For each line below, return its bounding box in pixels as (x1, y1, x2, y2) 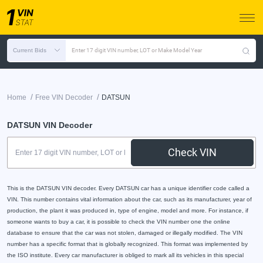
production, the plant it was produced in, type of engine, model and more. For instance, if (7, 207, 248, 214)
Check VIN (168, 146, 217, 159)
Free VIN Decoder (35, 93, 93, 102)
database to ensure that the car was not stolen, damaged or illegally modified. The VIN (7, 230, 242, 236)
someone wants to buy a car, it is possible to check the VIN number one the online (7, 218, 230, 225)
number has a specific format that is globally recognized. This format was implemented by (7, 241, 248, 247)
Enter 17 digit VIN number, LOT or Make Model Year (72, 47, 202, 53)
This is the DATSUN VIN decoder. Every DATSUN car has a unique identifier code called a (7, 185, 249, 191)
